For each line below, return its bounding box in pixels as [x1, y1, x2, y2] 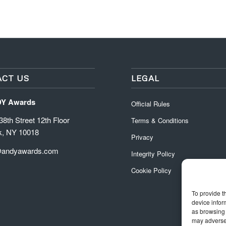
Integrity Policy [131, 148, 178, 158]
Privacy [131, 132, 154, 142]
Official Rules [131, 98, 171, 108]
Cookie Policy [131, 165, 172, 175]
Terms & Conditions [131, 115, 189, 125]
